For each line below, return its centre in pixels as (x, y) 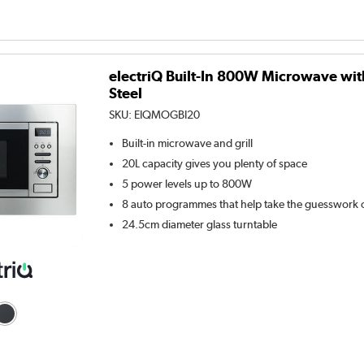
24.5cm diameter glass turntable (200, 224)
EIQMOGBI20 (167, 114)
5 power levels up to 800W (187, 183)
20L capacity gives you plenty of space (215, 163)
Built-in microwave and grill (188, 143)
